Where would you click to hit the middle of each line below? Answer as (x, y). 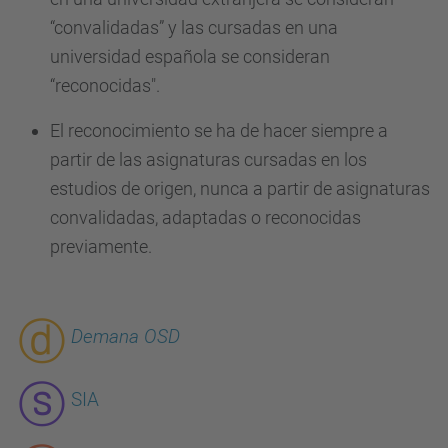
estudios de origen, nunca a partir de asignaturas (240, 188)
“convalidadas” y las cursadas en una (194, 27)
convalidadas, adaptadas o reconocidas (205, 217)
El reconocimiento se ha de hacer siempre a (219, 130)
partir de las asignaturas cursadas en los (208, 159)
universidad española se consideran (190, 56)
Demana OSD (125, 337)
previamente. (101, 246)
